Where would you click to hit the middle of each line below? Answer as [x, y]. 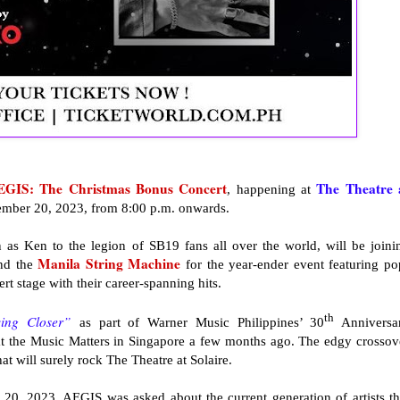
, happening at [272, 189]
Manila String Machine [109, 264]
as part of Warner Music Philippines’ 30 [198, 322]
